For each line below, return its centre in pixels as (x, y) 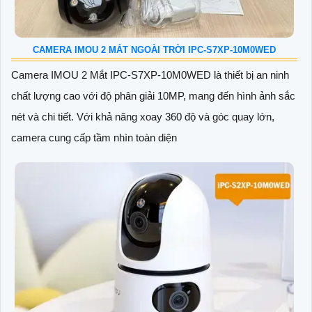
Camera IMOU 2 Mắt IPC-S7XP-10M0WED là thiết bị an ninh (150, 75)
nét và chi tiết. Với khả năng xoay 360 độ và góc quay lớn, (143, 116)
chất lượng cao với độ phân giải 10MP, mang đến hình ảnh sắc (153, 95)
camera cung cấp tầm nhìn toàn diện (94, 137)
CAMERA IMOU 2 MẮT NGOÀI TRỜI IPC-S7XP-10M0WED (154, 49)
